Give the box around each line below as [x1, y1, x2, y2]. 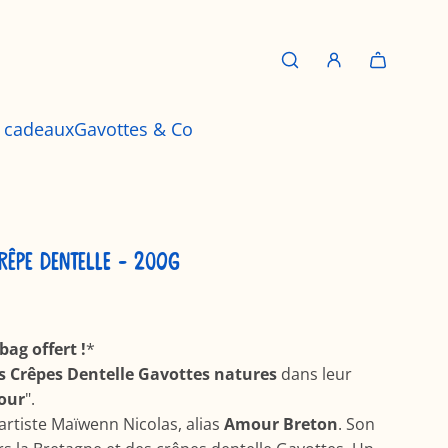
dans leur [276, 363, 352, 386]
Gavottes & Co [74, 117, 193, 142]
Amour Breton [223, 413, 338, 436]
